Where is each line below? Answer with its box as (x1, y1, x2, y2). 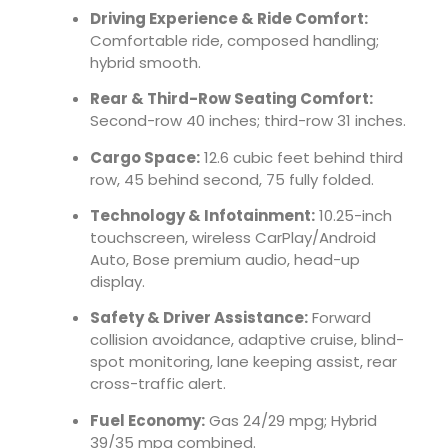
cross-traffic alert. (90, 373, 226, 395)
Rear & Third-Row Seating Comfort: (90, 88, 373, 110)
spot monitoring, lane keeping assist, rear (90, 351, 397, 373)
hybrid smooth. (90, 51, 201, 73)
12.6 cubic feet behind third (200, 146, 403, 168)
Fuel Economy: (90, 409, 205, 431)
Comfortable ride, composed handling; (90, 29, 379, 51)
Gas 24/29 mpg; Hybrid (205, 409, 377, 431)
